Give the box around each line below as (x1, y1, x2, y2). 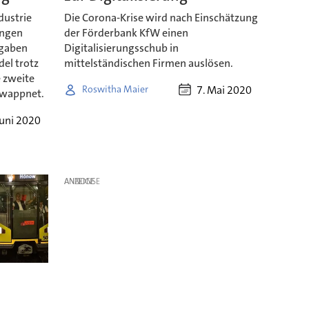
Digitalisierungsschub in (63, 40, 179, 55)
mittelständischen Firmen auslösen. (63, 55, 233, 70)
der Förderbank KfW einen (63, 25, 188, 40)
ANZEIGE (63, 175, 94, 187)
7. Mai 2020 (196, 82, 252, 97)
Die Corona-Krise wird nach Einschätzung (63, 10, 258, 25)
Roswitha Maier (81, 83, 148, 96)
